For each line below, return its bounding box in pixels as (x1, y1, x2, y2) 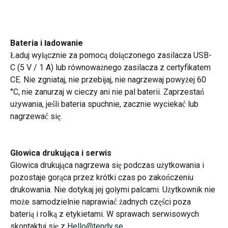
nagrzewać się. (10, 111, 62, 121)
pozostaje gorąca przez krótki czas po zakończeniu (10, 173, 195, 182)
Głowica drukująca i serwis (10, 148, 111, 158)
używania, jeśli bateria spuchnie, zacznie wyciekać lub (10, 99, 201, 109)
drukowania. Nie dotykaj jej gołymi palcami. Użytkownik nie (10, 185, 217, 194)
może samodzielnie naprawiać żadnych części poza (10, 197, 193, 207)
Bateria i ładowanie (10, 38, 83, 48)
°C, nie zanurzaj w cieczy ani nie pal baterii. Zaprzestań (10, 87, 206, 97)
